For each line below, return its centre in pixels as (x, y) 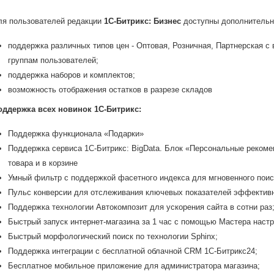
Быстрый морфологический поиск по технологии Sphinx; (113, 237)
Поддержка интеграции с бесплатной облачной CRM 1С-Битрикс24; (133, 251)
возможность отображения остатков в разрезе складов (110, 90)
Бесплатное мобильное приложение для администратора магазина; (134, 266)
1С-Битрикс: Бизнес (143, 21)
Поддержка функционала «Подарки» (76, 134)
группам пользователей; (53, 61)
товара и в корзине (43, 163)
